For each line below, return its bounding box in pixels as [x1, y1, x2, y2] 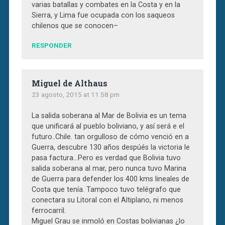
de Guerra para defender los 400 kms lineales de [31, 174, 189, 183]
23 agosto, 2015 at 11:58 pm [31, 90, 120, 98]
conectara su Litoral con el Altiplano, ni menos [31, 195, 183, 204]
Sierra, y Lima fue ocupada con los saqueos [31, 11, 175, 20]
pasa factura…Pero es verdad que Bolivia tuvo [31, 153, 181, 162]
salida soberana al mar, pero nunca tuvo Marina [31, 164, 186, 173]
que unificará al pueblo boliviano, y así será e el [31, 122, 184, 131]
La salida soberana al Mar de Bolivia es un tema [31, 111, 186, 120]
